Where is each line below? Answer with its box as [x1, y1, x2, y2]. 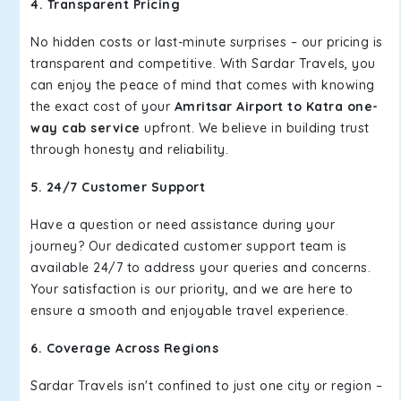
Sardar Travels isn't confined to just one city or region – [30, 378, 382, 394]
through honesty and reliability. [30, 141, 228, 158]
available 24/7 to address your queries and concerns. [30, 260, 371, 276]
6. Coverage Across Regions [30, 340, 218, 356]
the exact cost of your [30, 98, 175, 115]
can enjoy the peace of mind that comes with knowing [30, 77, 375, 93]
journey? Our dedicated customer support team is [30, 238, 347, 254]
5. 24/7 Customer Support [30, 179, 205, 195]
